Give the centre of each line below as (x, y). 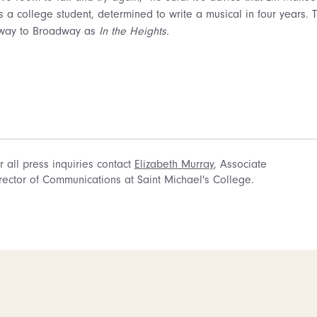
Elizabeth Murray (174, 164)
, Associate (240, 164)
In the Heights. (134, 31)
